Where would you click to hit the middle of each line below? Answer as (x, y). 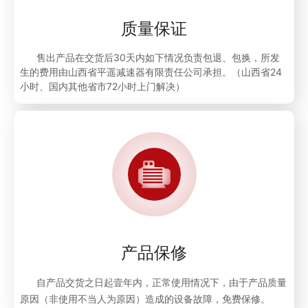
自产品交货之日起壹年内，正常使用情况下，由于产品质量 (154, 283)
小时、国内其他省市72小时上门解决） (103, 87)
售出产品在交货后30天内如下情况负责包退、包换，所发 (150, 58)
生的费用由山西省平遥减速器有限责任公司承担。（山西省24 (151, 72)
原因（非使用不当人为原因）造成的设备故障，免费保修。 (145, 299)
